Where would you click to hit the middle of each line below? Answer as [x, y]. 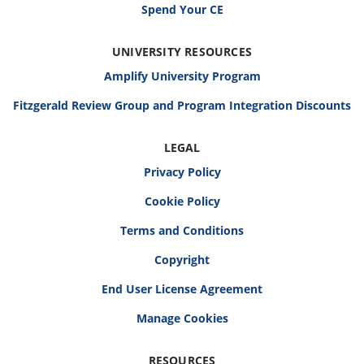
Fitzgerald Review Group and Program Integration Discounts [182, 105]
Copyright [182, 260]
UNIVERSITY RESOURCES [182, 52]
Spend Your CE [182, 9]
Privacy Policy [182, 172]
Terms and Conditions [182, 230]
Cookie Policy [182, 201]
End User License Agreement [182, 289]
